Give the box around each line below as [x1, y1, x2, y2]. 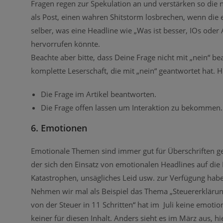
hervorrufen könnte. [31, 38, 100, 49]
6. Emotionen [31, 121, 87, 134]
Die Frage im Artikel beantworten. [41, 89, 156, 99]
